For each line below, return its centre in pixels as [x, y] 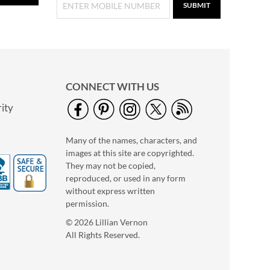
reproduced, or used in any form [126, 178]
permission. [87, 204]
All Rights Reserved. [103, 235]
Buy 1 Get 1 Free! [175, 191]
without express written [110, 191]
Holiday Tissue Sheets [175, 176]
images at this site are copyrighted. [130, 153]
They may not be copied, [111, 166]
